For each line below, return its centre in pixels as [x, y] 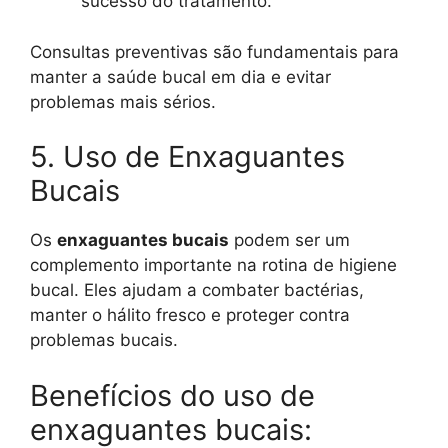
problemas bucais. [104, 340]
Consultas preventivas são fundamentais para [214, 51]
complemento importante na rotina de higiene [213, 265]
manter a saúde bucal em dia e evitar [180, 76]
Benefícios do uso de [172, 395]
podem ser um [289, 240]
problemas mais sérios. [123, 101]
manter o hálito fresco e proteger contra [190, 315]
